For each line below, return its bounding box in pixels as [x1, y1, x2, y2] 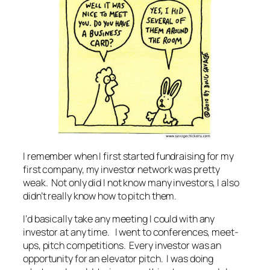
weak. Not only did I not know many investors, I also [23, 175, 239, 189]
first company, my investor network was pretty [23, 162, 220, 176]
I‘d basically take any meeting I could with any [23, 212, 215, 225]
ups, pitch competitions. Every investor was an [23, 238, 222, 252]
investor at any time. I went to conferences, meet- [23, 225, 239, 239]
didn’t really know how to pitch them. [23, 189, 177, 202]
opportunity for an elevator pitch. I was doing [23, 251, 214, 265]
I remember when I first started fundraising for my [23, 149, 234, 163]
